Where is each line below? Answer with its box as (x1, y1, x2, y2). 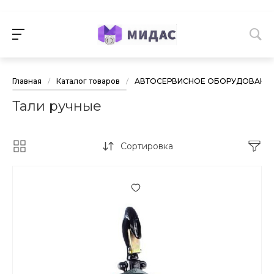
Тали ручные (12, 98, 102, 115)
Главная (12, 76, 42, 86)
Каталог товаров (56, 76, 120, 86)
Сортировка (120, 141, 173, 152)
